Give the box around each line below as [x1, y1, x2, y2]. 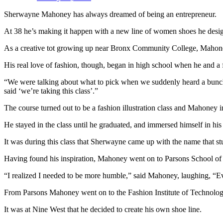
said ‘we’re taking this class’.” [4, 86, 98, 95]
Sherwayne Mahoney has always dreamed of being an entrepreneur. [4, 9, 217, 18]
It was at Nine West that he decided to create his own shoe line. [4, 205, 202, 214]
